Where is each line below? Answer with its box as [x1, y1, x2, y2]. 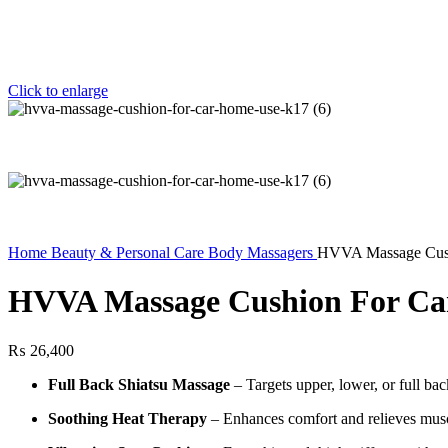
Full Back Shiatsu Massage [48, 375, 230, 393]
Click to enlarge [8, 82, 108, 99]
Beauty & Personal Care [51, 244, 208, 261]
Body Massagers [208, 244, 317, 261]
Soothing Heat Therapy [48, 409, 207, 427]
